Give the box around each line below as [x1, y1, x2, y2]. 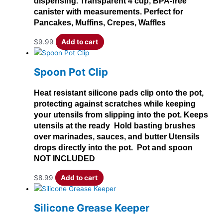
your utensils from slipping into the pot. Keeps [34, 111, 208, 119]
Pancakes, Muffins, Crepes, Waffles [34, 18, 166, 27]
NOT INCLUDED [34, 154, 95, 163]
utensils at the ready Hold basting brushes [34, 121, 196, 130]
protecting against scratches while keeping [34, 100, 196, 109]
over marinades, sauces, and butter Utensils [34, 132, 200, 141]
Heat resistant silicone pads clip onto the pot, [34, 89, 204, 98]
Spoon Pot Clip [34, 66, 108, 79]
